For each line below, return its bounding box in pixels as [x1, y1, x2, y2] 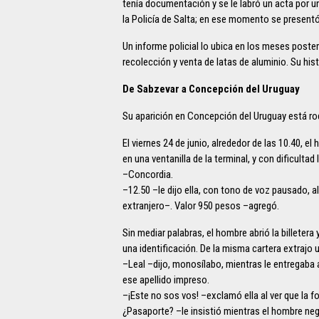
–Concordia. [122, 167, 173, 181]
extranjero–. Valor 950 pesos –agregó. [122, 199, 279, 212]
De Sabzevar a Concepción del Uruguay [122, 82, 300, 95]
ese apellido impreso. [122, 273, 209, 286]
